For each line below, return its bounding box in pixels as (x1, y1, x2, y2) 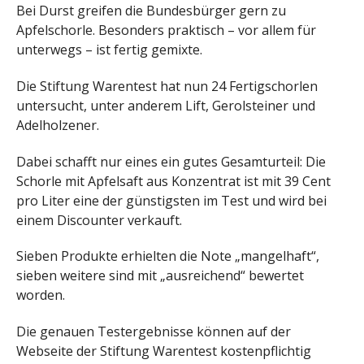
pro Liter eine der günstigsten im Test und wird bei (16, 191, 327, 210)
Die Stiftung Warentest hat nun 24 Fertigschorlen (16, 76, 318, 95)
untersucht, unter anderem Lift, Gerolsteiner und (16, 96, 315, 115)
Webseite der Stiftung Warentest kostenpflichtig (16, 342, 311, 361)
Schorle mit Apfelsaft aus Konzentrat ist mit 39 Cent (16, 171, 331, 190)
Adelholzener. (16, 115, 99, 134)
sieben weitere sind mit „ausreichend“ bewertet (16, 266, 304, 285)
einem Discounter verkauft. (16, 210, 182, 229)
